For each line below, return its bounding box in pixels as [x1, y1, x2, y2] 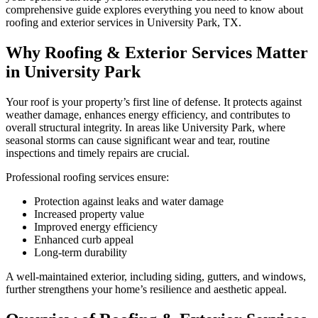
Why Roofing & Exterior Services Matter [6, 43, 308, 62]
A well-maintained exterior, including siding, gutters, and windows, [6, 270, 306, 283]
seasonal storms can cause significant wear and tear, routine [6, 133, 270, 146]
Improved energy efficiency [34, 220, 158, 233]
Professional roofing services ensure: [6, 170, 169, 183]
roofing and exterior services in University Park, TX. [6, 16, 241, 28]
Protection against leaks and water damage [34, 194, 224, 207]
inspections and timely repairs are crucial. [6, 146, 190, 159]
